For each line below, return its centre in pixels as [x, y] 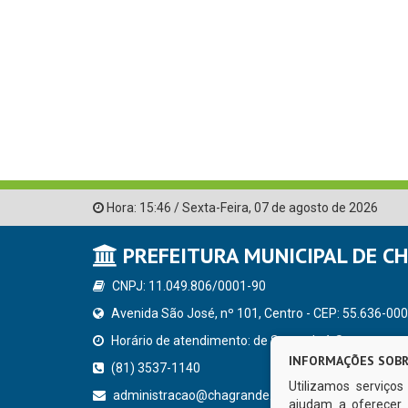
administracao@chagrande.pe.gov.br [217, 396]
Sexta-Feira [215, 208]
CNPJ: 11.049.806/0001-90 [188, 286]
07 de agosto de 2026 [316, 208]
